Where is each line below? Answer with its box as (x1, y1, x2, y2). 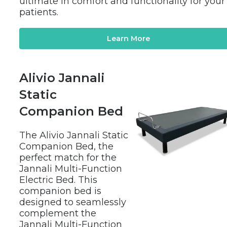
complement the (19, 207, 96, 219)
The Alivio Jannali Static (19, 129, 128, 141)
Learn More (107, 33, 150, 43)
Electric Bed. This (19, 174, 97, 185)
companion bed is (19, 185, 101, 197)
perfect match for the (19, 152, 117, 163)
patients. (19, 6, 58, 18)
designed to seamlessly (19, 196, 126, 208)
